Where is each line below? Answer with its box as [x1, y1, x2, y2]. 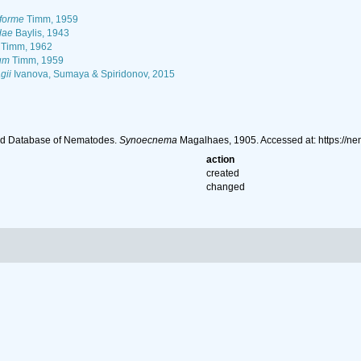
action [206, 154, 235, 165]
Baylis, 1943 [12, 27, 69, 39]
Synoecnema [118, 135, 177, 146]
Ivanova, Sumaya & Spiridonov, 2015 [10, 68, 175, 80]
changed [206, 181, 246, 193]
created [206, 168, 240, 179]
